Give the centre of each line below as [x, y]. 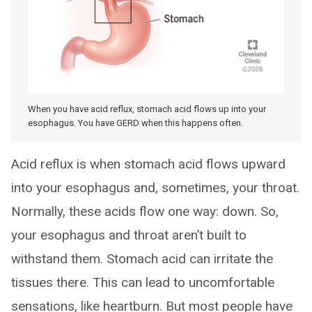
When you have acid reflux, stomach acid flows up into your [147, 109]
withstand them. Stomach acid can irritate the [142, 259]
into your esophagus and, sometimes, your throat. [155, 188]
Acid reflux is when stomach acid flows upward [148, 164]
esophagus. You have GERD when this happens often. [135, 123]
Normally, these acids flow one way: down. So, [145, 212]
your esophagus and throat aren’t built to [129, 235]
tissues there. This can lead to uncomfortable [143, 283]
